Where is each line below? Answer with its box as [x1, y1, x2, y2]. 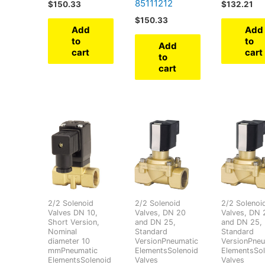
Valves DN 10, [48, 208, 98, 218]
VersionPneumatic [134, 237, 198, 246]
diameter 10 [48, 237, 91, 246]
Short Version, [48, 218, 100, 227]
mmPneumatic [48, 246, 98, 256]
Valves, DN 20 [134, 208, 186, 218]
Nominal [48, 227, 77, 237]
